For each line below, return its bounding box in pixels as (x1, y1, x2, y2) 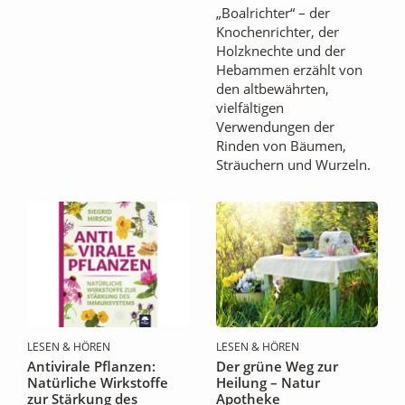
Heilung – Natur (216, 372, 320, 391)
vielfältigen (216, 99, 284, 117)
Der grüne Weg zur (216, 356, 338, 375)
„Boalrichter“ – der (216, 4, 330, 22)
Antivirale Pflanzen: (27, 356, 155, 375)
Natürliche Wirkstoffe (27, 372, 168, 391)
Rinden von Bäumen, (216, 137, 346, 155)
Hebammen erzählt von (216, 61, 363, 79)
